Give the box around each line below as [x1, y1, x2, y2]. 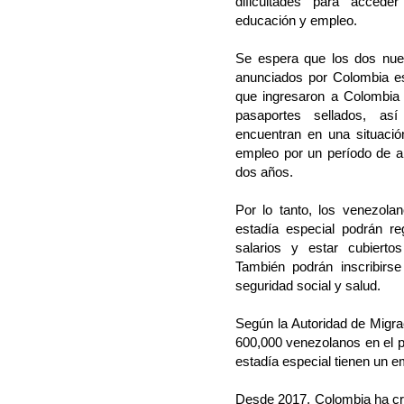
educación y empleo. [235, 13, 357, 29]
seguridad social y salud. [235, 278, 381, 294]
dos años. [235, 164, 293, 180]
